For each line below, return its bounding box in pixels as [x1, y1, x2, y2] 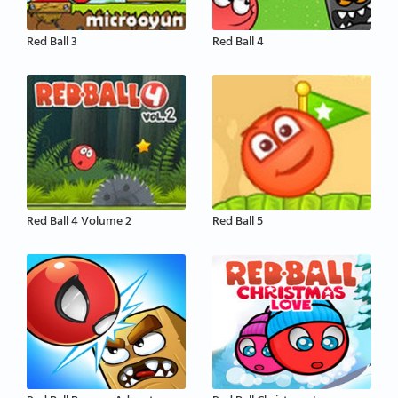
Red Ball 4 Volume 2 [27, 211, 131, 235]
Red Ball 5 [212, 211, 263, 235]
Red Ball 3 [27, 31, 77, 56]
